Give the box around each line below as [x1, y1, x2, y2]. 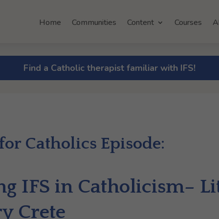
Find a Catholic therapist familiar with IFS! [23, 62, 196, 74]
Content [127, 17, 154, 28]
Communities [72, 17, 116, 28]
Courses [175, 17, 202, 28]
